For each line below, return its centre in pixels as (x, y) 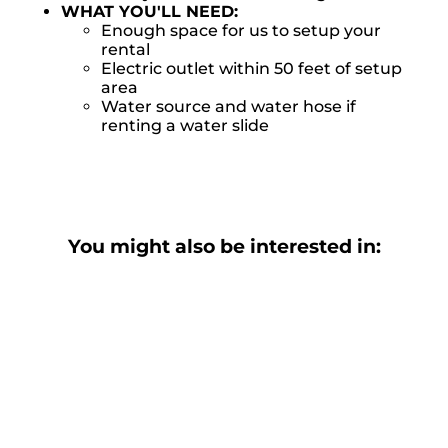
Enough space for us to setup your (241, 31)
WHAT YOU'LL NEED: (150, 12)
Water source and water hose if (229, 107)
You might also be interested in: (224, 247)
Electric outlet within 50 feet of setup (252, 69)
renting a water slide (185, 126)
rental (126, 50)
